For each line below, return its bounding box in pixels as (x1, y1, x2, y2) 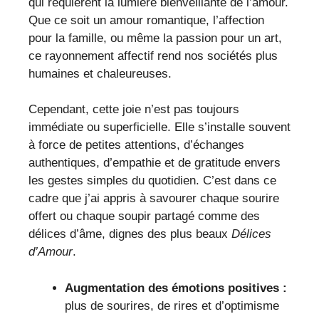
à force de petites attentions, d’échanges (28, 138, 244, 152)
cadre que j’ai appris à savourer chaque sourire (28, 192, 279, 206)
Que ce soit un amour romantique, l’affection (28, 13, 264, 27)
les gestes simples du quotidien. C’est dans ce (28, 174, 276, 188)
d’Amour (28, 245, 73, 259)
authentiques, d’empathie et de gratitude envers (28, 156, 281, 170)
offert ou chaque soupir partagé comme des (28, 209, 260, 224)
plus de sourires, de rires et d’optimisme (65, 298, 279, 313)
